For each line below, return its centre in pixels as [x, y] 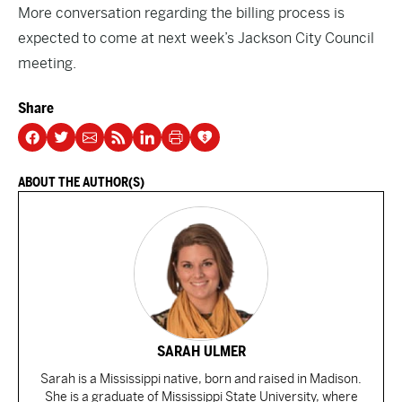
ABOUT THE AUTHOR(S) [81, 182]
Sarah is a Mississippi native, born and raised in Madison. [201, 379]
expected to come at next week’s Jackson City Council [196, 38]
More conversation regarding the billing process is [181, 13]
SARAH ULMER [201, 351]
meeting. [47, 63]
